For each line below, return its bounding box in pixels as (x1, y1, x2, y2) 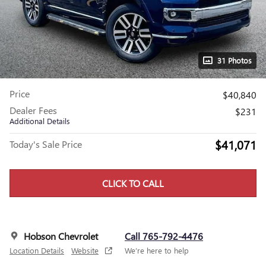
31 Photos (217, 55, 252, 65)
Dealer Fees (9, 104, 57, 116)
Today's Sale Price (9, 138, 82, 150)
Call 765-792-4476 (125, 230, 203, 243)
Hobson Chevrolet (24, 230, 98, 243)
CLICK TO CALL (102, 177, 164, 190)
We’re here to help (125, 245, 189, 256)
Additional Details (9, 116, 70, 126)
